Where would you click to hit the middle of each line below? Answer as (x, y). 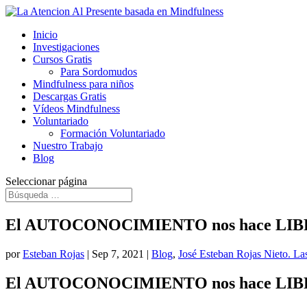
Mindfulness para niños (83, 84)
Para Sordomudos (99, 72)
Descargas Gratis (70, 96)
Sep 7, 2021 (118, 254)
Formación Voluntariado (113, 133)
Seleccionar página (46, 181)
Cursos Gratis (62, 59)
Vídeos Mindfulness (76, 109)
